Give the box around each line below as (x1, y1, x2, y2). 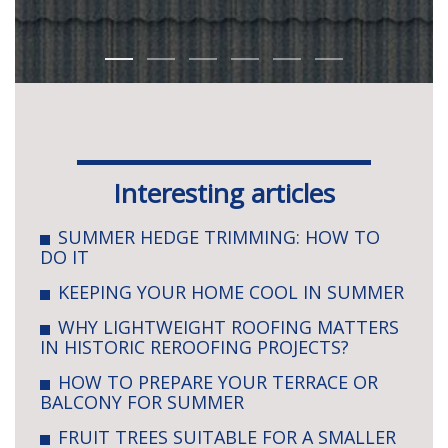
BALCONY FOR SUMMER (40, 390, 244, 415)
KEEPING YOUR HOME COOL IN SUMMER (58, 280, 404, 305)
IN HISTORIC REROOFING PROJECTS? (40, 335, 349, 360)
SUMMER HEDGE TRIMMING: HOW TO (58, 225, 380, 250)
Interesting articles (113, 175, 335, 212)
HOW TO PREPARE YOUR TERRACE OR (58, 370, 378, 395)
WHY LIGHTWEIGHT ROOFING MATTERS (58, 315, 399, 340)
